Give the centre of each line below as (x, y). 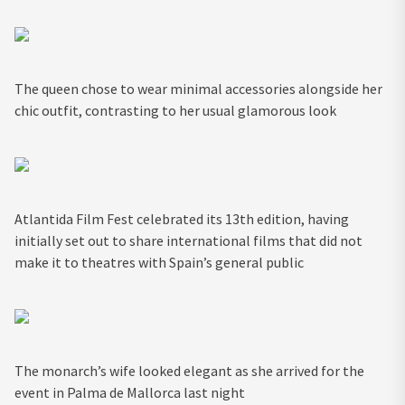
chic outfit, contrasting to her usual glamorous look (175, 111)
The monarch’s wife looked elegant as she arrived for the (189, 371)
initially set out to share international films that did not (188, 241)
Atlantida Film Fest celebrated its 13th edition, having (182, 219)
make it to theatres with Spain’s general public (159, 263)
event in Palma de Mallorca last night (131, 393)
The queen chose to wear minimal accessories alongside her (198, 89)
